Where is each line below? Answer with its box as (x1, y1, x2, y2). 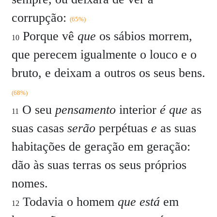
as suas (157, 121, 196, 135)
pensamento (55, 103, 116, 117)
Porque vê (19, 29, 77, 43)
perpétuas (95, 121, 151, 135)
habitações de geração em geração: (12, 139, 190, 154)
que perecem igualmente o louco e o (12, 47, 197, 62)
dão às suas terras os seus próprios (12, 158, 186, 172)
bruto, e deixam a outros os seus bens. (12, 66, 205, 80)
